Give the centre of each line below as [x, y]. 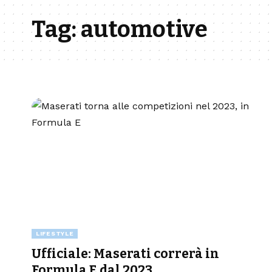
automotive [144, 29]
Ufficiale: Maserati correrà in [125, 253]
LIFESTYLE [55, 233]
